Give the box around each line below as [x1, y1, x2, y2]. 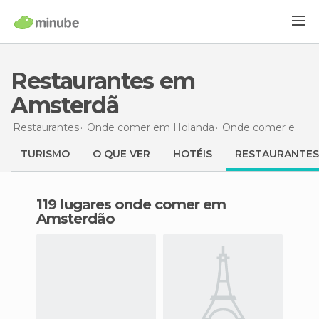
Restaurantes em [11, 67, 27, 95]
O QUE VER [93, 147, 150, 160]
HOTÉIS [173, 147, 212, 160]
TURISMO [21, 147, 70, 160]
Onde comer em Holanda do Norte [222, 120, 295, 134]
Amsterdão [36, 210, 115, 227]
